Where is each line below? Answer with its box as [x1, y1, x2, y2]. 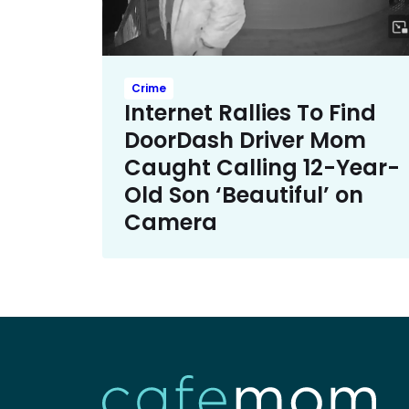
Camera [124, 206, 217, 237]
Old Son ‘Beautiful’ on [124, 179, 363, 210]
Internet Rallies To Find [124, 97, 376, 128]
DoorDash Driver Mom [124, 124, 366, 155]
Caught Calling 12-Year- [124, 152, 400, 183]
